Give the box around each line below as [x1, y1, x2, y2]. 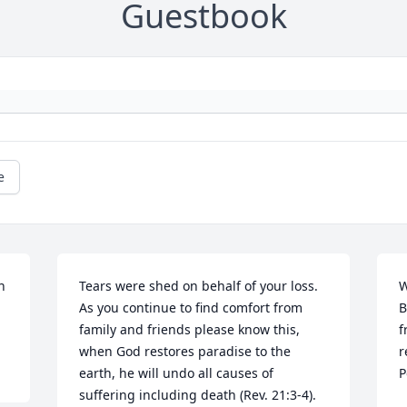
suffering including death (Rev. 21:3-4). [79, 386, 317, 404]
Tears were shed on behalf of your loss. [79, 277, 319, 295]
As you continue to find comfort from [79, 299, 303, 317]
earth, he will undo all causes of [79, 364, 274, 382]
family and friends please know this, [79, 321, 301, 339]
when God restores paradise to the [79, 342, 292, 361]
